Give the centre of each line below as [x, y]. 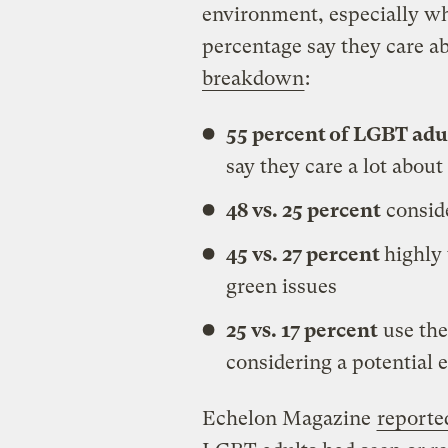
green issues [281, 286]
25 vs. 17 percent [301, 330]
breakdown [252, 78]
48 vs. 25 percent [303, 210]
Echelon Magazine [288, 418]
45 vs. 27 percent [304, 254]
